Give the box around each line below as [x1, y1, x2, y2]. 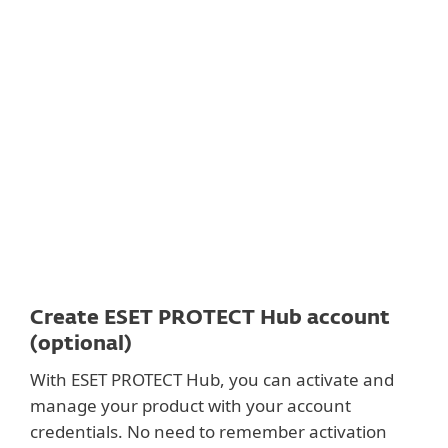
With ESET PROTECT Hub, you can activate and [30, 368, 394, 391]
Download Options [30, 116, 238, 140]
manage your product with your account [30, 394, 351, 417]
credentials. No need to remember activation [30, 420, 387, 443]
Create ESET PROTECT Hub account [30, 308, 390, 328]
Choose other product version [30, 184, 267, 207]
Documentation [30, 58, 202, 82]
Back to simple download [30, 158, 226, 181]
